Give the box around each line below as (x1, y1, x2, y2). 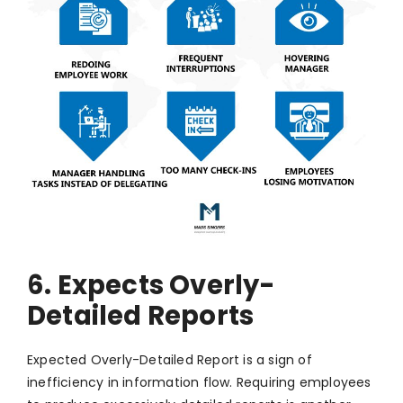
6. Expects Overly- (27, 267, 276, 304)
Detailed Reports (27, 298, 255, 335)
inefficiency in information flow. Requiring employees (27, 373, 372, 392)
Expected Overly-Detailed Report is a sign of (27, 351, 312, 370)
